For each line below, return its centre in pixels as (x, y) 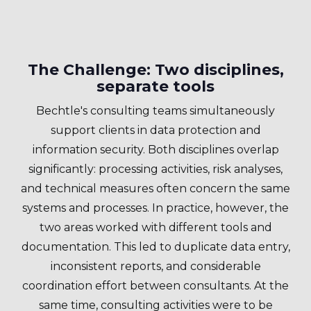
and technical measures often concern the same (155, 188)
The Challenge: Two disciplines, (155, 70)
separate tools (155, 86)
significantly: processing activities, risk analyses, (155, 169)
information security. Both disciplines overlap (155, 150)
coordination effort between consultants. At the (155, 286)
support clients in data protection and (155, 130)
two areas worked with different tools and (155, 227)
